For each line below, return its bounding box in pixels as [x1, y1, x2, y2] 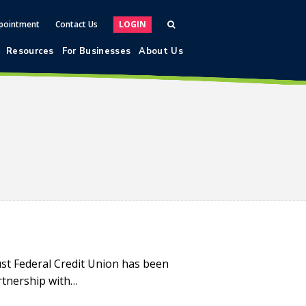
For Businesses [61, 45, 131, 57]
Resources [5, 45, 54, 57]
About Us [139, 45, 183, 57]
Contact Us [55, 18, 98, 30]
